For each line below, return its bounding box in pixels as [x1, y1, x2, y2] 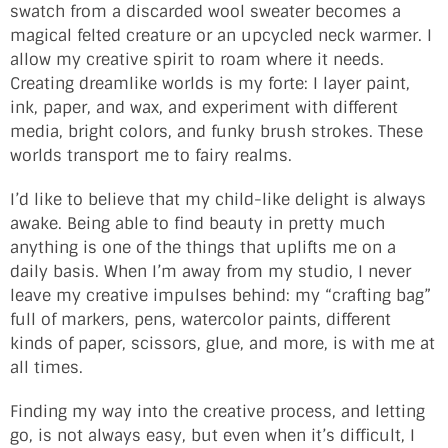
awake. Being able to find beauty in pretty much [10, 213, 385, 235]
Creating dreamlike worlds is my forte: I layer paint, [10, 73, 410, 95]
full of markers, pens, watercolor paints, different [10, 309, 391, 331]
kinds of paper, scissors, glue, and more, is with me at [10, 333, 435, 355]
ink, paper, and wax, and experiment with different [10, 97, 398, 119]
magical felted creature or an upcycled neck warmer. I [10, 25, 432, 47]
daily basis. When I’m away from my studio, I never [10, 261, 411, 283]
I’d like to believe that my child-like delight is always [10, 189, 426, 211]
